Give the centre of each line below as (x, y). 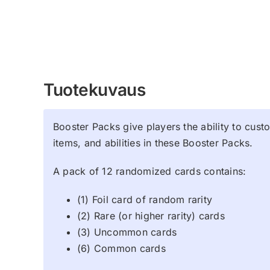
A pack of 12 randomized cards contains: (150, 171)
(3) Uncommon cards (127, 232)
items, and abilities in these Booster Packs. (153, 143)
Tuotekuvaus (95, 89)
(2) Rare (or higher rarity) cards (151, 215)
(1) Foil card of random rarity (145, 199)
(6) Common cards (121, 248)
